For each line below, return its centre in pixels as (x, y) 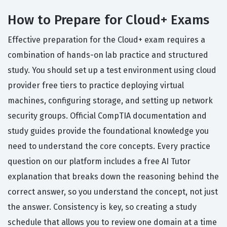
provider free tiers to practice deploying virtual (96, 86)
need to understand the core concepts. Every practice (109, 146)
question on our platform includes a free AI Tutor (99, 162)
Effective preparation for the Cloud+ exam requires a (106, 40)
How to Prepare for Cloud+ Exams (108, 20)
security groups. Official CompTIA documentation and (107, 116)
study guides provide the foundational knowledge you (108, 131)
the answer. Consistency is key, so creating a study (102, 207)
